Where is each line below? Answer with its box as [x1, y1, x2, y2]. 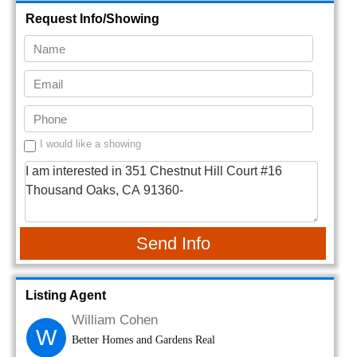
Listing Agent [25, 288, 106, 302]
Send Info [135, 233, 210, 253]
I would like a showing [40, 138, 141, 150]
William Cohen [72, 312, 158, 328]
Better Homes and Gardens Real [72, 334, 215, 346]
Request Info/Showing [25, 12, 159, 25]
